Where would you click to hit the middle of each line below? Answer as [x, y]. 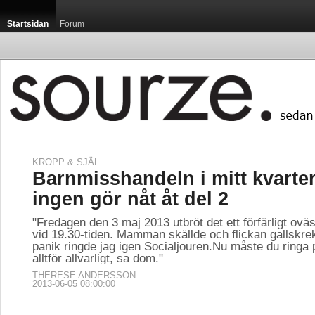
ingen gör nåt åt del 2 [130, 199]
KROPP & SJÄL [66, 162]
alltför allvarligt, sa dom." [98, 258]
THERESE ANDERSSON [84, 275]
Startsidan [28, 24]
